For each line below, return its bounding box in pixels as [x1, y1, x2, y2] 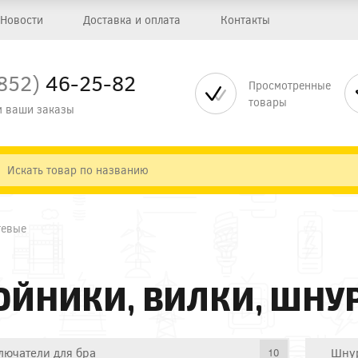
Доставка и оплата [83, 12, 181, 27]
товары [249, 93, 287, 109]
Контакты [221, 12, 270, 27]
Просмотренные [249, 77, 331, 93]
